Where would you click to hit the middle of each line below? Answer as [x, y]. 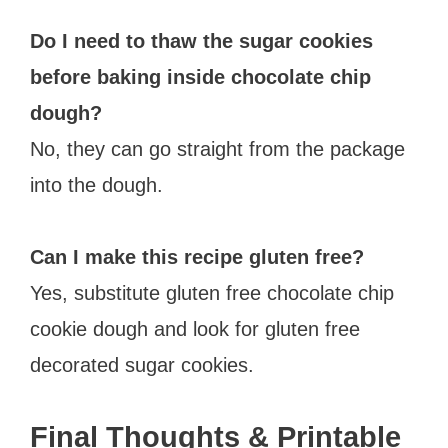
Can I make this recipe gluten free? [197, 256]
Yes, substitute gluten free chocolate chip [212, 292]
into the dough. [96, 184]
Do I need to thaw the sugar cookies [201, 40]
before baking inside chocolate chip [200, 76]
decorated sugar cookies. [142, 364]
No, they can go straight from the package [217, 148]
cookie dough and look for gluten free [195, 328]
